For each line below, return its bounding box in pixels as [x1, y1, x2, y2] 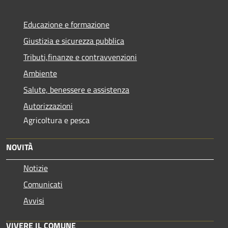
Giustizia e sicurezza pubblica [23, 35, 124, 47]
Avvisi [23, 194, 44, 207]
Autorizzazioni [23, 100, 73, 112]
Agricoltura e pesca [23, 114, 90, 127]
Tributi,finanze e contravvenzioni [23, 51, 137, 64]
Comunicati [23, 178, 63, 191]
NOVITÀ [6, 141, 33, 154]
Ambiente [23, 67, 57, 80]
